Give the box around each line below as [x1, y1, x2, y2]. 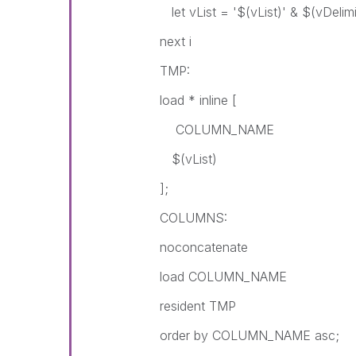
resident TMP [160, 298, 237, 314]
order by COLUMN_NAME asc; [160, 327, 340, 343]
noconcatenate [160, 239, 249, 255]
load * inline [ [160, 92, 238, 108]
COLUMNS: [160, 210, 228, 226]
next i [160, 33, 192, 49]
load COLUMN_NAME [160, 269, 288, 284]
